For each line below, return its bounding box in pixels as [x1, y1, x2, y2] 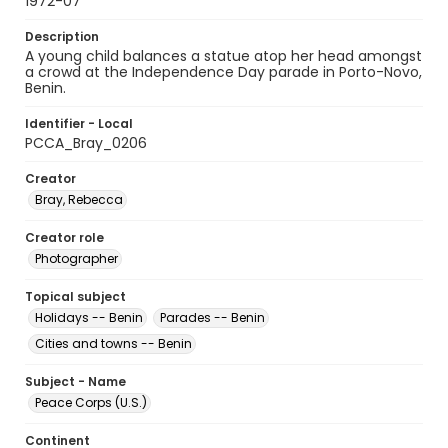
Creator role [25, 229, 104, 246]
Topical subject [25, 288, 126, 305]
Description [25, 28, 99, 45]
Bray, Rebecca [35, 191, 123, 208]
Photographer [35, 250, 118, 267]
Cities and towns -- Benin [35, 335, 192, 352]
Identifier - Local [25, 115, 133, 132]
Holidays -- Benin [35, 309, 143, 326]
